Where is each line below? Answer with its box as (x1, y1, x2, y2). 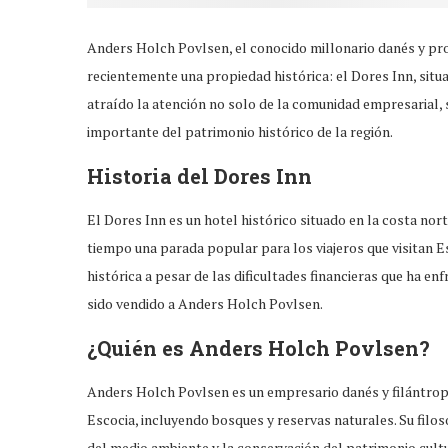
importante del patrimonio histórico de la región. (87, 121, 393, 141)
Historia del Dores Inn (87, 162, 312, 189)
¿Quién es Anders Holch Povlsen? (87, 334, 430, 361)
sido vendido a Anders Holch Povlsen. (87, 293, 323, 313)
